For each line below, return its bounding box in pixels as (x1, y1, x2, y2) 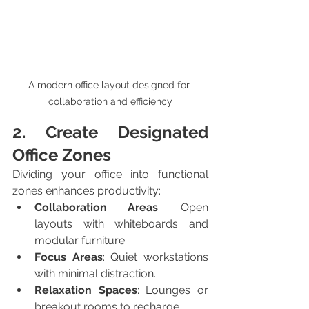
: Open (158, 200, 208, 214)
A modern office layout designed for (28, 79, 192, 90)
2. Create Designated (12, 121, 208, 142)
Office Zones (12, 144, 111, 165)
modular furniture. (34, 233, 127, 247)
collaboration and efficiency (48, 95, 172, 107)
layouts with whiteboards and (34, 217, 208, 230)
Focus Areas (34, 250, 103, 263)
